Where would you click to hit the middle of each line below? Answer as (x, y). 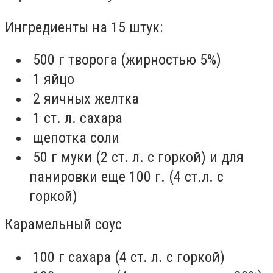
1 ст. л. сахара (76, 119)
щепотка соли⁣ (74, 138)
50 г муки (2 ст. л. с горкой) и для (136, 158)
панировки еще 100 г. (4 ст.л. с (126, 177)
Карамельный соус (63, 225)
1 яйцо (52, 80)
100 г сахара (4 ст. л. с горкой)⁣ (127, 257)
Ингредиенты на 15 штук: (84, 27)
